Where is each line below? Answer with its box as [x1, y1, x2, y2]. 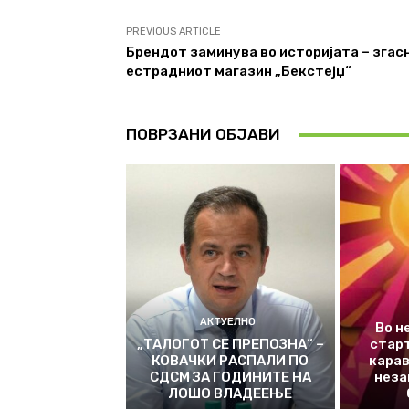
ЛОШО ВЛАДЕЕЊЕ [168, 384, 293, 402]
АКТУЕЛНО [200, 315, 257, 328]
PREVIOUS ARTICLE [126, 26, 221, 38]
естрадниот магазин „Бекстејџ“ [126, 63, 351, 80]
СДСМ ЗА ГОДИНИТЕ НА [149, 368, 311, 385]
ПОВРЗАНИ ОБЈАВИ [126, 125, 280, 144]
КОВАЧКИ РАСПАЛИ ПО [152, 351, 309, 369]
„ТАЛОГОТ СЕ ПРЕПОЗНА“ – [136, 335, 324, 352]
